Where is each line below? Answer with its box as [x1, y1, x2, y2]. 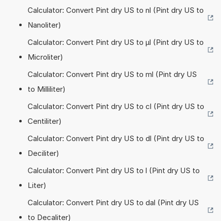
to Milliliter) [28, 84, 66, 94]
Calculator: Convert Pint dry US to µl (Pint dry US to [28, 37, 204, 47]
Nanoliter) [28, 20, 61, 30]
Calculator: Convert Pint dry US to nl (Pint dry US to [28, 5, 204, 15]
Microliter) [28, 52, 63, 62]
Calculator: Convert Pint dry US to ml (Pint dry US [28, 69, 197, 79]
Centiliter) [28, 116, 62, 126]
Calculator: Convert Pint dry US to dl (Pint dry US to [28, 133, 204, 143]
